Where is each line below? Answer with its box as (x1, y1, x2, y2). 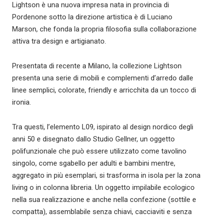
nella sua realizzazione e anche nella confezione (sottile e (12, 195, 196, 204)
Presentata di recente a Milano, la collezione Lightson (12, 62, 182, 70)
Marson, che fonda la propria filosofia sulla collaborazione (12, 25, 197, 33)
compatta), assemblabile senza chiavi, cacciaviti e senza (12, 207, 192, 216)
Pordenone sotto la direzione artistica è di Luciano (12, 13, 172, 21)
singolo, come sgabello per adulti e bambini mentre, (12, 159, 175, 168)
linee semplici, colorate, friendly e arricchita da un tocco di (12, 86, 196, 94)
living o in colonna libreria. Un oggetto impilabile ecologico (12, 183, 195, 192)
